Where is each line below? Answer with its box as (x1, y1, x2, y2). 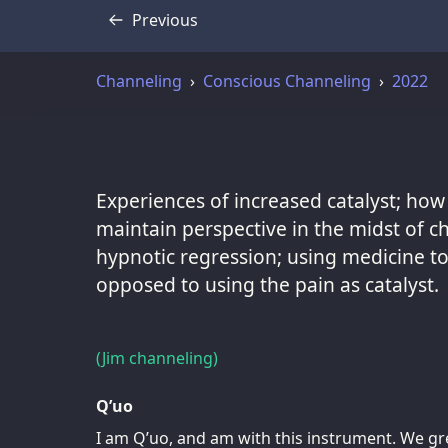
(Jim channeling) (96, 347, 218, 369)
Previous (132, 8, 198, 31)
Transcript (116, 19, 193, 42)
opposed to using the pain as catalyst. (96, 270, 439, 298)
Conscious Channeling (203, 69, 371, 92)
